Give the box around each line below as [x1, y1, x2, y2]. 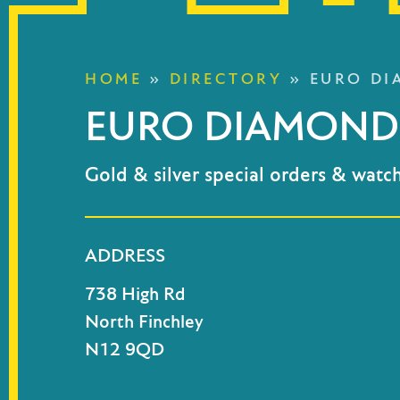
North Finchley [85, 307, 204, 335]
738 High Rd [85, 279, 186, 307]
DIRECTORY [169, 68, 283, 89]
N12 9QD [85, 335, 164, 362]
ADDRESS [85, 242, 165, 269]
